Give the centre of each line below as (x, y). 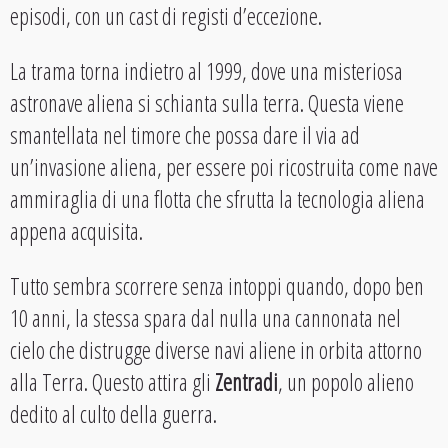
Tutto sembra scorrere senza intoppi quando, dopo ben (217, 285)
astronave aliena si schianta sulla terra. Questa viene (207, 102)
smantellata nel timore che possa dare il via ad (185, 134)
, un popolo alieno (346, 381)
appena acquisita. (76, 230)
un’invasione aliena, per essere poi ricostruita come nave (224, 166)
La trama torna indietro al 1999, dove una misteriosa (206, 70)
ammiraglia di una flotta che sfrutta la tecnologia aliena (217, 198)
